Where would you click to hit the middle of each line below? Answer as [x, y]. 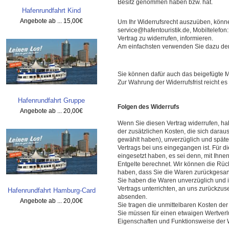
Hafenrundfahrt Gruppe [52, 101]
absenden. [132, 197]
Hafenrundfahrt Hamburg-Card [51, 191]
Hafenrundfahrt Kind [52, 11]
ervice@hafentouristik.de [155, 30]
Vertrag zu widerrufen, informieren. [165, 39]
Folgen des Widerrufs [148, 107]
